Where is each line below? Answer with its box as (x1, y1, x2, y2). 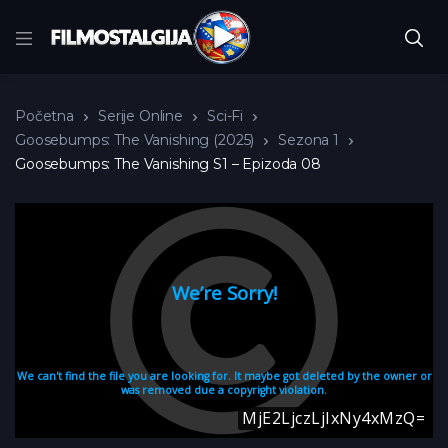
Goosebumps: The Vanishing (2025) (15, 131, 255, 150)
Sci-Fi (207, 107, 244, 126)
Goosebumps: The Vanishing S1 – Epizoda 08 (15, 155, 321, 174)
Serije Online (97, 107, 184, 126)
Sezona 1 (278, 131, 340, 150)
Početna (15, 107, 74, 126)
